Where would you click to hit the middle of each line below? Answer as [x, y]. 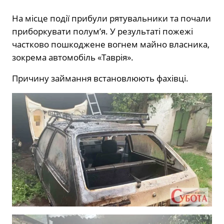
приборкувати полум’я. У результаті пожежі [102, 31]
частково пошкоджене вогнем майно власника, [111, 44]
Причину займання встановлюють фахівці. [100, 78]
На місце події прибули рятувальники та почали [111, 18]
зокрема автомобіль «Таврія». [73, 57]
